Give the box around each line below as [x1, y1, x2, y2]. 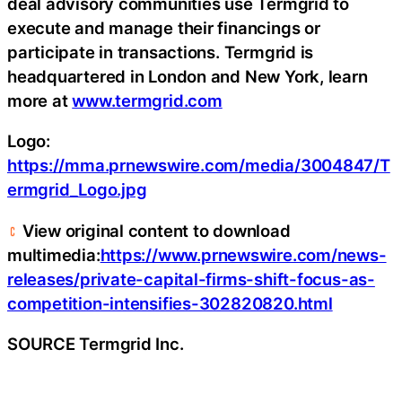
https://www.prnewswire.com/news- [100, 244, 387, 265]
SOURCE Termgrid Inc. [7, 334, 184, 354]
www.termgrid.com [72, 90, 223, 110]
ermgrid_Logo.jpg [7, 179, 147, 200]
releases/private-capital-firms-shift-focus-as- [7, 268, 375, 289]
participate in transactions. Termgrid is [7, 41, 314, 62]
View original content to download [18, 220, 291, 240]
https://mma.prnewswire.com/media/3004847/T [7, 155, 390, 176]
